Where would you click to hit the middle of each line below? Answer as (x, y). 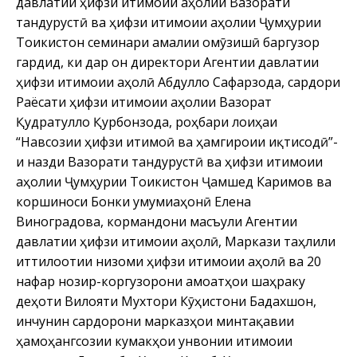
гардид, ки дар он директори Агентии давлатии (167, 62)
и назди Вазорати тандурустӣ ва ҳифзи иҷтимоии (169, 161)
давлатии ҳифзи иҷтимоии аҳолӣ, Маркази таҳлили (176, 241)
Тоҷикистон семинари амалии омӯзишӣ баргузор (168, 42)
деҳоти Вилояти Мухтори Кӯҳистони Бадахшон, (166, 301)
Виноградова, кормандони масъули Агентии (157, 221)
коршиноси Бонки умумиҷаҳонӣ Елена (133, 201)
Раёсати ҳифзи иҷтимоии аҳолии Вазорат (144, 102)
